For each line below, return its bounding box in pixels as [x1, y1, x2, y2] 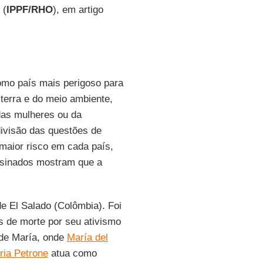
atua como [48, 248, 97, 259]
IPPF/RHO [6, 4, 53, 15]
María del [66, 232, 108, 243]
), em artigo [52, 4, 103, 15]
